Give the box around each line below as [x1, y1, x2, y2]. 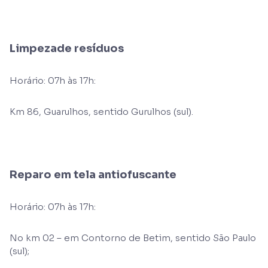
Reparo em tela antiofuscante [10, 168, 176, 181]
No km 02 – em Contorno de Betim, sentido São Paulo [10, 232, 256, 243]
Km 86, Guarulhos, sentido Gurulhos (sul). [10, 106, 193, 117]
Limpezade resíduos [10, 42, 124, 55]
